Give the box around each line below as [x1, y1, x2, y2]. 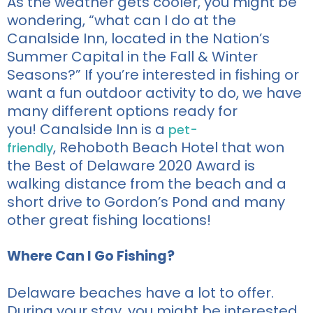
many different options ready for [7, 101, 238, 121]
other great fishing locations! [7, 210, 211, 230]
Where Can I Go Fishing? [7, 246, 175, 265]
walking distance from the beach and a [7, 173, 286, 194]
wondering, [7, 10, 89, 30]
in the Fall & [124, 46, 212, 66]
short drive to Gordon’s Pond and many [7, 191, 285, 212]
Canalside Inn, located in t [7, 28, 191, 48]
